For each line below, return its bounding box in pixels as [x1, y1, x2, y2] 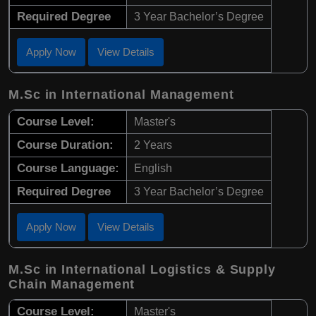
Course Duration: [17, 138, 114, 152]
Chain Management [8, 276, 135, 291]
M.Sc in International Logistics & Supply [8, 262, 276, 276]
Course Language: [17, 161, 119, 175]
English [134, 162, 172, 174]
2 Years [134, 138, 172, 151]
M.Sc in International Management [8, 87, 234, 102]
